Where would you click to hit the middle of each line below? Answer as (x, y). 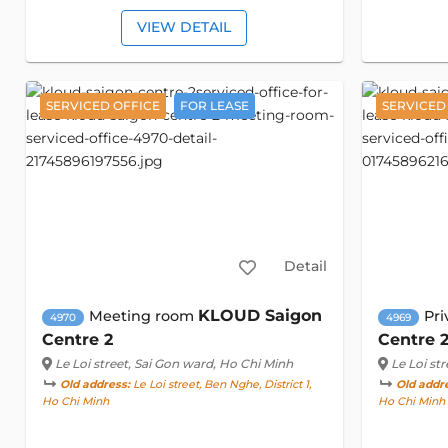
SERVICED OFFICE (102, 106)
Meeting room (143, 316)
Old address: (94, 385)
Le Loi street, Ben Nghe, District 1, (220, 385)
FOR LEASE (214, 106)
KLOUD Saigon (259, 316)
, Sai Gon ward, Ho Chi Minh (210, 364)
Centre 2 (77, 340)
